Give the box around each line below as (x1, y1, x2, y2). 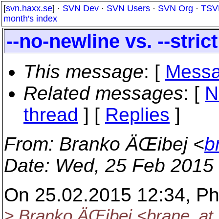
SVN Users (107, 3, 150, 13)
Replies (105, 104, 170, 125)
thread (23, 104, 78, 125)
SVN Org (158, 3, 193, 13)
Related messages (23, 83, 183, 104)
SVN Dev (63, 3, 99, 13)
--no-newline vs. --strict (6, 30, 218, 52)
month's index (3, 14, 57, 23)
